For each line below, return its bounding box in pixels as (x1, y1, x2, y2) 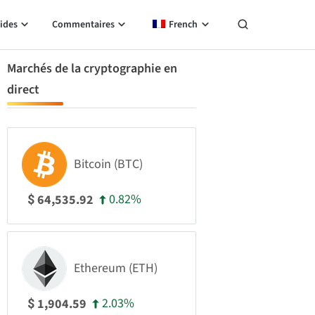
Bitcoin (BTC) (74, 155, 143, 173)
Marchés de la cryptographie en (7, 60, 177, 77)
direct (7, 81, 39, 98)
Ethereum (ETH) (74, 259, 157, 277)
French (169, 18, 198, 32)
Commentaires (51, 18, 115, 32)
